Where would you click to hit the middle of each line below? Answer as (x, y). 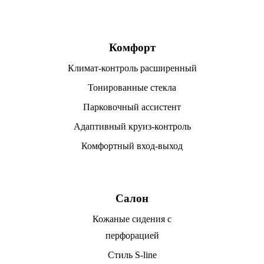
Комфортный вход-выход (132, 146)
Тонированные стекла (132, 88)
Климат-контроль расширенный (132, 68)
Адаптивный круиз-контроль (132, 126)
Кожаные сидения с (132, 219)
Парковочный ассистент (132, 107)
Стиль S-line (132, 255)
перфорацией (132, 235)
